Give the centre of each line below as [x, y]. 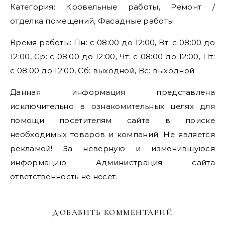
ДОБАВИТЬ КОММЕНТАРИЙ [113, 212]
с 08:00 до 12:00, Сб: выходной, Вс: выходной [102, 71]
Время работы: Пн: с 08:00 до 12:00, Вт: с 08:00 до [113, 42]
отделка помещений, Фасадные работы [92, 21]
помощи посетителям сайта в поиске [113, 120]
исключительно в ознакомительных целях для [113, 106]
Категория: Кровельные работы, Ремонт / [113, 7]
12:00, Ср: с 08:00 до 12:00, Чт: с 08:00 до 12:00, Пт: [113, 57]
